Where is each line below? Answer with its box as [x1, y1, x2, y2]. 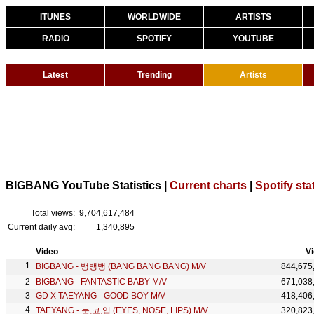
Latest [43, 70, 68, 80]
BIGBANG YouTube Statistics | [6, 179, 170, 191]
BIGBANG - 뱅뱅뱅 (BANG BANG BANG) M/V [36, 261, 206, 271]
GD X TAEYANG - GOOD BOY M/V [36, 291, 165, 301]
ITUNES [40, 12, 71, 22]
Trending [137, 70, 172, 80]
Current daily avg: [8, 222, 75, 232]
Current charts [170, 179, 247, 191]
